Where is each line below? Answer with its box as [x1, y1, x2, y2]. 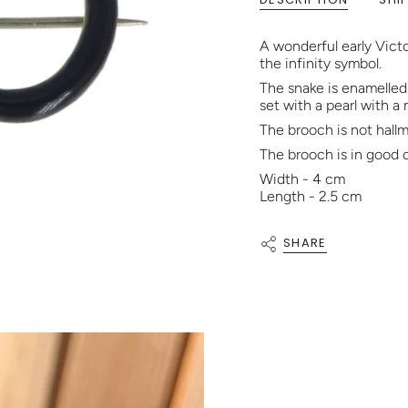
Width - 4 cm [260, 170, 345, 188]
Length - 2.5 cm [260, 188, 362, 205]
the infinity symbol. [260, 55, 382, 72]
